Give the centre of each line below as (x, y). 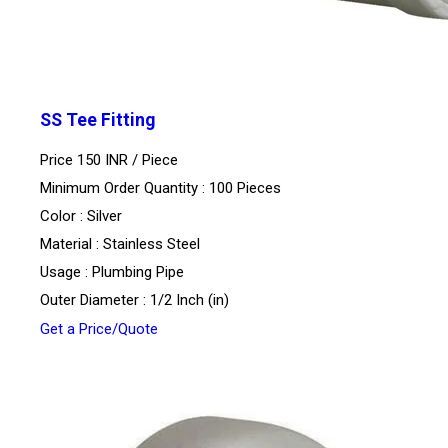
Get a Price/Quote (99, 329)
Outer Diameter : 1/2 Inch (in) (134, 300)
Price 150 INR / (91, 160)
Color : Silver (81, 216)
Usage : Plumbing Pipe (112, 272)
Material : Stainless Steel (120, 244)
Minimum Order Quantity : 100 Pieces (160, 188)
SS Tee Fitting (97, 119)
